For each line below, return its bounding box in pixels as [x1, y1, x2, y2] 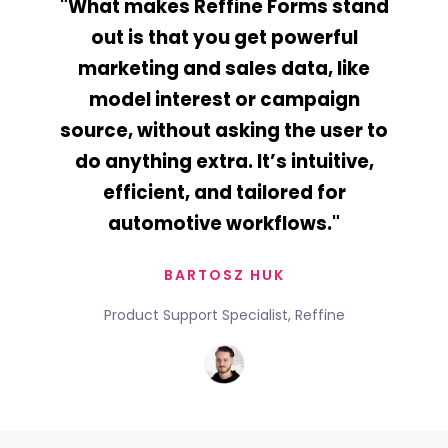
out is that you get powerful [90, 24, 358, 50]
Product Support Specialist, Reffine [103, 304, 345, 325]
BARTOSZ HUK [163, 264, 285, 285]
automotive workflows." [108, 210, 340, 236]
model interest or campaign [88, 86, 360, 112]
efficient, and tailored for [102, 179, 346, 205]
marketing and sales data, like [78, 55, 370, 81]
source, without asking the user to [60, 117, 388, 143]
